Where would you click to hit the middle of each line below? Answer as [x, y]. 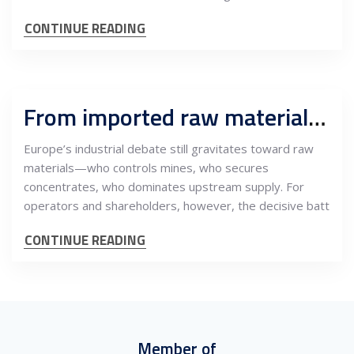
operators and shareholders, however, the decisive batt [177, 205]
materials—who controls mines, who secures [146, 168]
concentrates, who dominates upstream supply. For [164, 186]
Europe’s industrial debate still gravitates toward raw [169, 149]
